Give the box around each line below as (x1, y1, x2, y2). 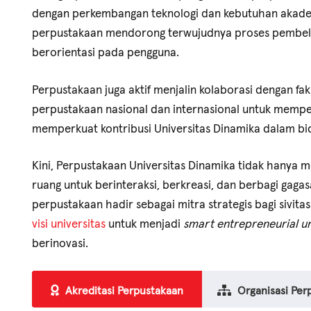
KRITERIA (128, 36, 171, 49)
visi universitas (32, 216, 106, 231)
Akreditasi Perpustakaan (65, 283, 184, 297)
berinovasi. (32, 235, 88, 251)
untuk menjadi (106, 216, 183, 231)
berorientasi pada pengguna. (32, 44, 179, 60)
